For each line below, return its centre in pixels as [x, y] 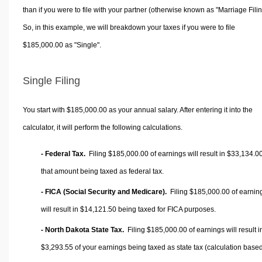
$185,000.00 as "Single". [62, 45]
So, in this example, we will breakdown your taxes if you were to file [129, 28]
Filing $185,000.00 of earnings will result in [156, 154]
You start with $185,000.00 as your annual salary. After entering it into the [137, 110]
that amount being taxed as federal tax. [102, 171]
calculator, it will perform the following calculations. [102, 127]
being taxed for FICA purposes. [166, 209]
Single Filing [51, 81]
